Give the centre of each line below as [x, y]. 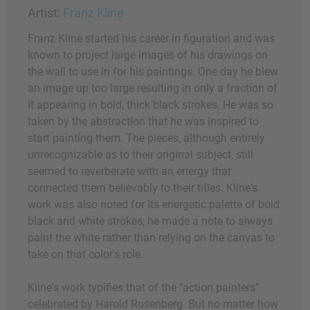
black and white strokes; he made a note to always [150, 221]
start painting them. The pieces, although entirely [146, 138]
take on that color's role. [85, 255]
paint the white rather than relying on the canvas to [151, 238]
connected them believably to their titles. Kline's [143, 188]
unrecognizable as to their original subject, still [140, 155]
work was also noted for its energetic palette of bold [154, 205]
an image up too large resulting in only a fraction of [153, 89]
